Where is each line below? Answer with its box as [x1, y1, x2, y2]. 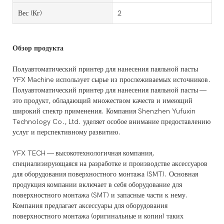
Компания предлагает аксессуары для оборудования [12, 201, 167, 210]
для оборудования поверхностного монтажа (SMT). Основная [12, 169, 198, 178]
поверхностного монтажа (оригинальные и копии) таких [12, 211, 183, 220]
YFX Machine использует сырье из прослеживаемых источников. [12, 75, 210, 84]
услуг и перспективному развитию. [12, 127, 120, 136]
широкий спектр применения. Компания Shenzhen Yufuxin [12, 106, 195, 115]
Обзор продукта [12, 43, 63, 52]
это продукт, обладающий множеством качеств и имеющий [12, 96, 192, 105]
